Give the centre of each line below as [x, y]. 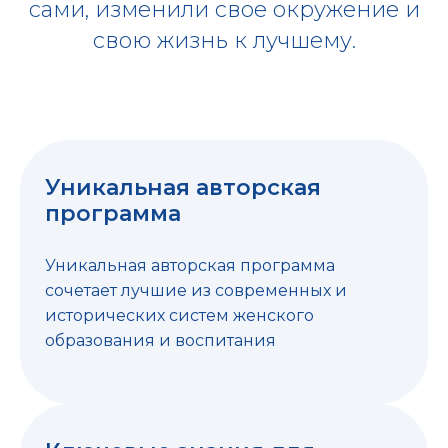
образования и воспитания [160, 340]
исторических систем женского [179, 315]
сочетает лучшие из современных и [196, 290]
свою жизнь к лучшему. [224, 40]
